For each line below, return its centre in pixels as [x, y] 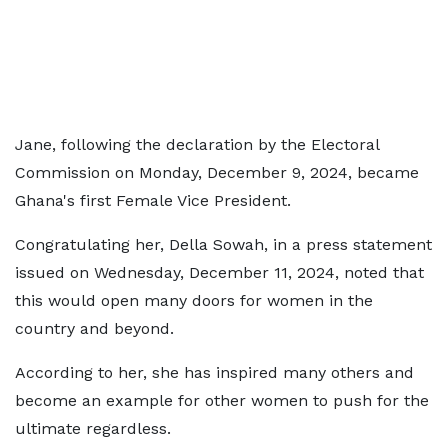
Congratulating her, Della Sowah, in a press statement [223, 244]
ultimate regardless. [93, 428]
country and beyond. [94, 328]
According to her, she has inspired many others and [214, 372]
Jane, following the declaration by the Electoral [197, 144]
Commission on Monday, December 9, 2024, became [217, 172]
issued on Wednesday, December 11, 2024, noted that [219, 272]
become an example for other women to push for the [222, 400]
